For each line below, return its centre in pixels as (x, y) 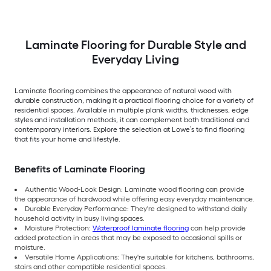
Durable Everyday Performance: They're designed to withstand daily (136, 209)
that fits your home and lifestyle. (67, 139)
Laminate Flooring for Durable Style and (135, 45)
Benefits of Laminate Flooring (80, 169)
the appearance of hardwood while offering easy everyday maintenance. (135, 199)
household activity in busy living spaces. (80, 219)
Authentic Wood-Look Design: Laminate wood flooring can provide (135, 190)
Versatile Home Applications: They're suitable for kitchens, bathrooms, (139, 257)
